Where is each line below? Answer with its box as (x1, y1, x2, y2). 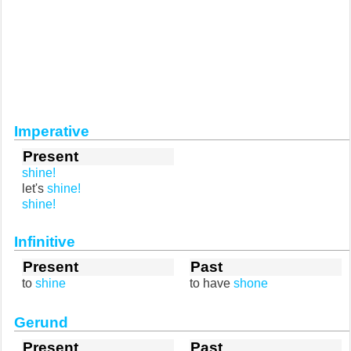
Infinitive (14, 233, 75, 250)
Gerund (14, 314, 68, 331)
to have (190, 277, 233, 290)
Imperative (14, 123, 89, 139)
